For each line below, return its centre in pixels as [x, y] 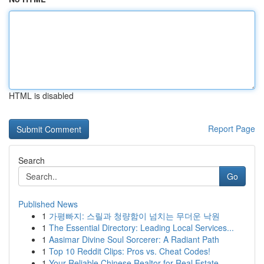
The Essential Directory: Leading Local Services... [141, 227]
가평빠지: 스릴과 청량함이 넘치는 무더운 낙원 [134, 216]
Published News [48, 204]
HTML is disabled [41, 95]
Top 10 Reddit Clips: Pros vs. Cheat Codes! [130, 251]
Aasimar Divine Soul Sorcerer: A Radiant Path [134, 239]
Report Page [232, 128]
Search [32, 160]
